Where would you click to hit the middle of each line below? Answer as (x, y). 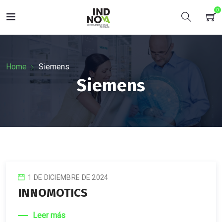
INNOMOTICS (53, 193)
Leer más (49, 215)
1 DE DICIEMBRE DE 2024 (68, 177)
